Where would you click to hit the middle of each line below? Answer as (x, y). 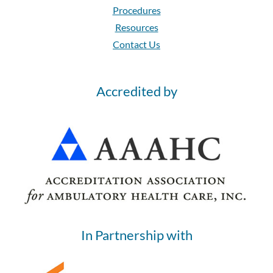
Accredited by (136, 91)
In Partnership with (136, 235)
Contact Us (136, 44)
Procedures (136, 10)
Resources (136, 27)
